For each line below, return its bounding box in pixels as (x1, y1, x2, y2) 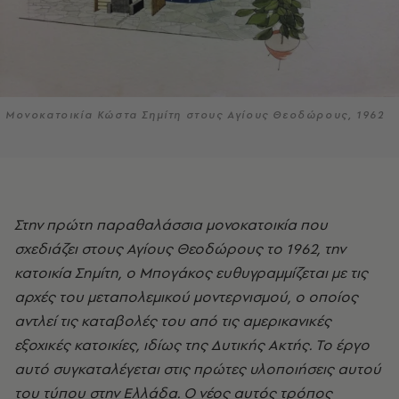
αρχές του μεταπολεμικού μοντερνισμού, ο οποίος (14, 287, 358, 307)
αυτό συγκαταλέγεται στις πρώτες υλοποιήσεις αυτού (14, 359, 381, 379)
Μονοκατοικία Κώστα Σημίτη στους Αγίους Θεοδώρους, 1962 (5, 108, 385, 123)
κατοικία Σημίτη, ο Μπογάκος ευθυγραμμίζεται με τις (14, 263, 368, 283)
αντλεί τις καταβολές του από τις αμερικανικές (14, 311, 331, 331)
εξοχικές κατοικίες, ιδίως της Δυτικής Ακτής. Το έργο (14, 335, 370, 355)
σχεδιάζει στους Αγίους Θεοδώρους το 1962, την (14, 239, 346, 259)
